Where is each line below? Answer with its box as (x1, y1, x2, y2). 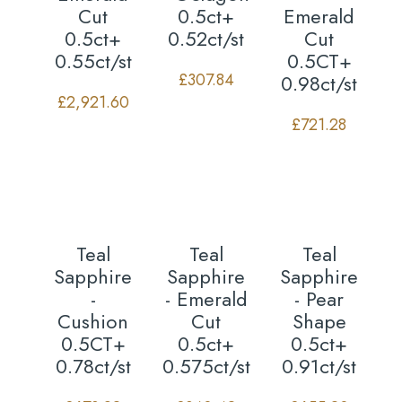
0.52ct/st (168, 23, 245, 53)
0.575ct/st (162, 351, 250, 380)
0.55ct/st (54, 46, 132, 75)
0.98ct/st (281, 68, 358, 98)
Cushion (57, 306, 128, 336)
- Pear (294, 284, 345, 313)
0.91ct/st (282, 351, 357, 380)
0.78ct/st (55, 351, 131, 380)
